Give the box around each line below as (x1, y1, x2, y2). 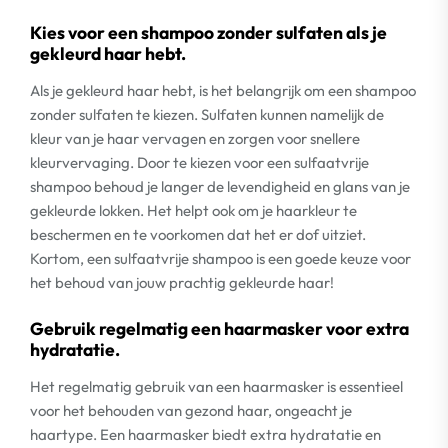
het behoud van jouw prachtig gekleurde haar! (30, 273, 334, 292)
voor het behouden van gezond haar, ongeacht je (30, 400, 352, 420)
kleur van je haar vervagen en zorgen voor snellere (30, 129, 360, 148)
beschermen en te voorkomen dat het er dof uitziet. (30, 225, 366, 244)
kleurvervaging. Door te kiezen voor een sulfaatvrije (30, 153, 369, 172)
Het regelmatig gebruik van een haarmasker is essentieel (30, 376, 403, 396)
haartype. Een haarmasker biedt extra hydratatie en (30, 424, 381, 444)
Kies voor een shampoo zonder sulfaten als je (30, 21, 387, 44)
